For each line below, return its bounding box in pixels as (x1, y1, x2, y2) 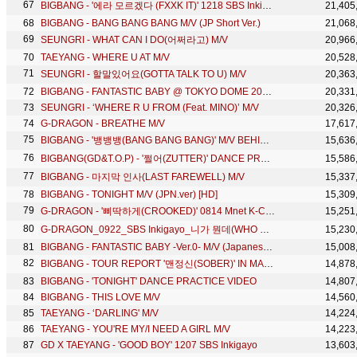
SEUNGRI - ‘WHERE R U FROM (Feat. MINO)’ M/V (41, 102, 259, 113)
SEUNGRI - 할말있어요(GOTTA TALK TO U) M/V (41, 69, 246, 80)
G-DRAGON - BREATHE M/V (41, 118, 165, 129)
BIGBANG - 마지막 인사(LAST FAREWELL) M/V (41, 171, 245, 182)
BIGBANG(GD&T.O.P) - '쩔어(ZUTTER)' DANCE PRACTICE (261, 153, 270, 164)
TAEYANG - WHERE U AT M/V (41, 52, 170, 63)
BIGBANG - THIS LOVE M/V (41, 292, 160, 303)
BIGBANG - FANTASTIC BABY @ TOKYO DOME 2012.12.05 (262, 86, 272, 97)
